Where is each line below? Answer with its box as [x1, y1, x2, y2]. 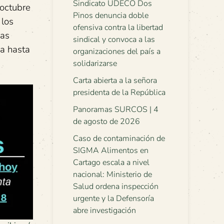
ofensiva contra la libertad [73, 22, 163, 33]
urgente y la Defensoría [73, 193, 154, 204]
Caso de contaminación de [73, 133, 165, 144]
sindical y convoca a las [73, 34, 155, 45]
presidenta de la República [73, 87, 165, 98]
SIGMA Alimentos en [73, 145, 148, 156]
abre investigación [73, 205, 136, 216]
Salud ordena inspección [73, 181, 158, 192]
